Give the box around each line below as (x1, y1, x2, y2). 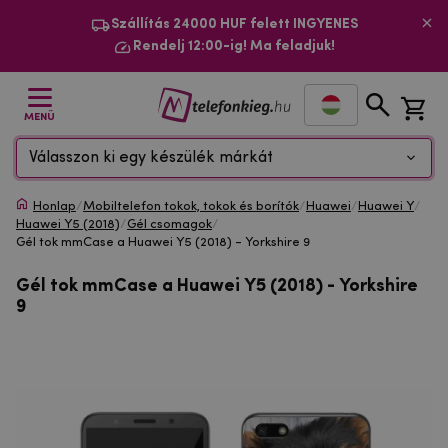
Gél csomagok (127, 218, 212, 231)
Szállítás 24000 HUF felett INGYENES (110, 17, 358, 32)
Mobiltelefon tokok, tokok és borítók (83, 200, 299, 213)
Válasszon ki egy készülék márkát (29, 150, 273, 166)
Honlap (33, 200, 76, 213)
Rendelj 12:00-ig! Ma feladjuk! (133, 39, 335, 54)
